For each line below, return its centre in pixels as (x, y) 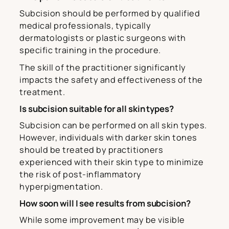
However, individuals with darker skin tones (108, 138)
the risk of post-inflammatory (81, 175)
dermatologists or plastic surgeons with (103, 38)
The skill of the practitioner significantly (103, 68)
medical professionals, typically (85, 26)
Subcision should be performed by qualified (110, 14)
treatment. (42, 92)
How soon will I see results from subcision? (105, 203)
